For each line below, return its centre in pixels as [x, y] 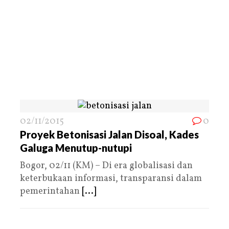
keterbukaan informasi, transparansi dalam [111, 178]
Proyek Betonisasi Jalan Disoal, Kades [109, 134]
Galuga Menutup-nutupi [76, 147]
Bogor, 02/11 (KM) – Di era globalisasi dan [106, 166]
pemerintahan [51, 191]
